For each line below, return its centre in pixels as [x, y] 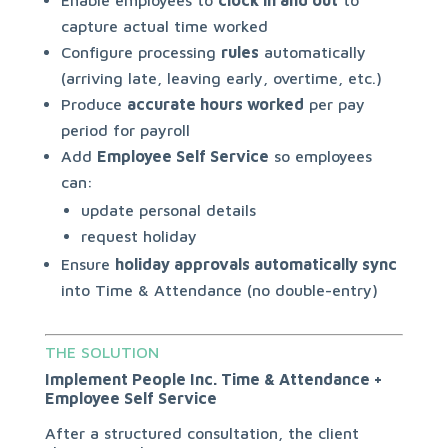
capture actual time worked [164, 26]
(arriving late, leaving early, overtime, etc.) [221, 78]
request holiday [138, 236]
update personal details [168, 210]
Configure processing [140, 52]
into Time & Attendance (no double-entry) [219, 290]
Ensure [87, 264]
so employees [320, 156]
